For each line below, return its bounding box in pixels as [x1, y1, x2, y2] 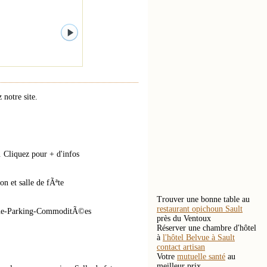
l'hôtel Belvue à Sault [163, 233, 235, 242]
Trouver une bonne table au [157, 195, 250, 204]
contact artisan [157, 243, 205, 252]
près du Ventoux [157, 214, 211, 223]
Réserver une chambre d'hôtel [157, 223, 256, 232]
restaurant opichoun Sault [157, 204, 243, 213]
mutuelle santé [177, 252, 225, 261]
